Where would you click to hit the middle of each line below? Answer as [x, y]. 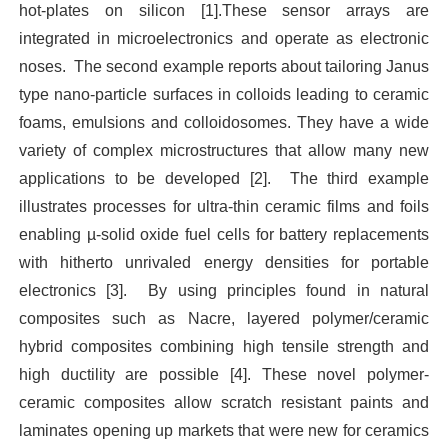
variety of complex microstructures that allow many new [224, 151]
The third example [359, 179]
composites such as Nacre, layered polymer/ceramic [224, 319]
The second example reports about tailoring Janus [251, 67]
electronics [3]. [78, 291]
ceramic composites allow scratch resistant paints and [224, 403]
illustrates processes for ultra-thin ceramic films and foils [224, 207]
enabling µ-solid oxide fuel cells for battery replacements [224, 235]
